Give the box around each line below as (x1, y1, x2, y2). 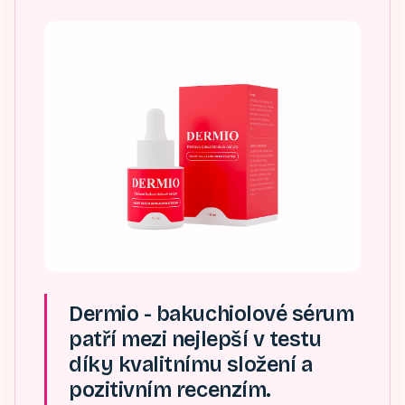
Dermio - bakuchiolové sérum (69, 300, 354, 326)
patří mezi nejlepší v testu (69, 325, 322, 352)
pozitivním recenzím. (69, 376, 271, 402)
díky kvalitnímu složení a (69, 351, 313, 377)
